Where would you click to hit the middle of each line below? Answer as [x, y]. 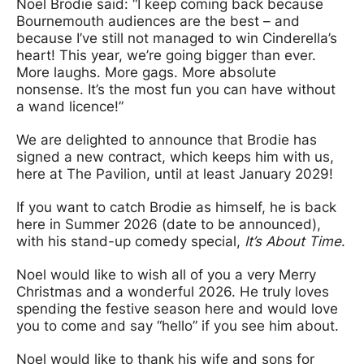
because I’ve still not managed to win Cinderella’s [177, 38]
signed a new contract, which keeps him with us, [175, 156]
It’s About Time [293, 241]
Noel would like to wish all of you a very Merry [166, 274]
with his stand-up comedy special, [130, 241]
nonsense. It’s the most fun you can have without [176, 89]
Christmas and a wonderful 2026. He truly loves [173, 291]
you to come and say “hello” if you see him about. [178, 325]
